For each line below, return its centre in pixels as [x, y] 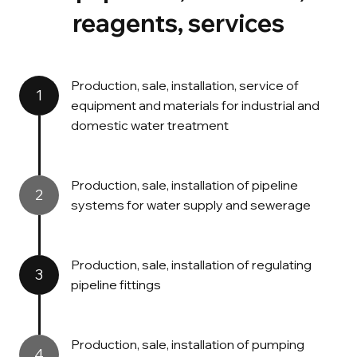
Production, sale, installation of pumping [188, 344]
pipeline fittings [116, 284]
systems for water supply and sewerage [191, 204]
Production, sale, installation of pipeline [184, 184]
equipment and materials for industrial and [195, 105]
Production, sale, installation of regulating [191, 264]
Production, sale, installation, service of [185, 85]
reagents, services [178, 23]
